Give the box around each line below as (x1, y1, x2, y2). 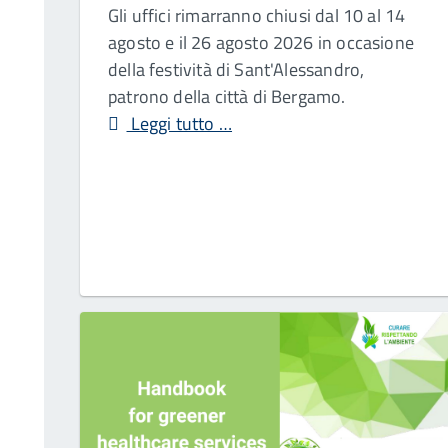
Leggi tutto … (126, 110, 233, 138)
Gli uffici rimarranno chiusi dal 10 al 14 (108, 2, 406, 30)
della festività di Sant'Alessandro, (108, 56, 365, 84)
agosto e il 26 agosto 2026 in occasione (108, 29, 415, 57)
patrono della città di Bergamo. (108, 83, 346, 111)
